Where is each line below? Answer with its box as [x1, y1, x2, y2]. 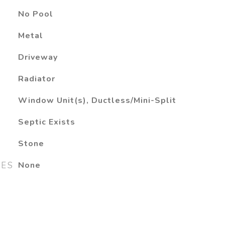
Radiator [18, 73, 55, 84]
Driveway [18, 52, 58, 63]
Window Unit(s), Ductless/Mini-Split [18, 95, 176, 106]
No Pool [18, 9, 53, 20]
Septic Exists [18, 117, 75, 128]
